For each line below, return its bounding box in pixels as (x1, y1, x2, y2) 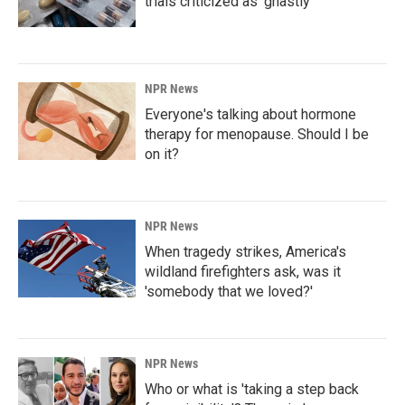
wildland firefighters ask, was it (145, 262, 341, 280)
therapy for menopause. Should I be (145, 125, 369, 143)
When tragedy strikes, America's (145, 242, 346, 260)
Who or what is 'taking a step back (145, 380, 359, 398)
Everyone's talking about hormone (145, 105, 356, 123)
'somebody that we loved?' (145, 282, 313, 300)
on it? (145, 145, 179, 163)
